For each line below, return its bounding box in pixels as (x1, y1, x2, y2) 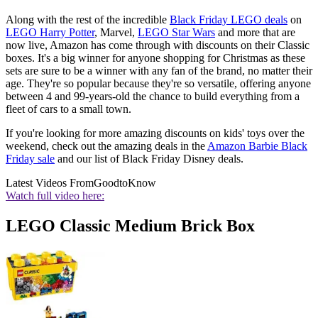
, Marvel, (94, 26, 138, 38)
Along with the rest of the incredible (6, 13, 170, 26)
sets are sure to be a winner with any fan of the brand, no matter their (6, 64, 312, 77)
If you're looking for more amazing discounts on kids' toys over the (6, 126, 305, 139)
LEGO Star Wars (138, 26, 215, 38)
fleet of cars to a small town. (6, 102, 131, 115)
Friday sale (6, 152, 55, 165)
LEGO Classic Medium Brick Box (6, 216, 255, 235)
